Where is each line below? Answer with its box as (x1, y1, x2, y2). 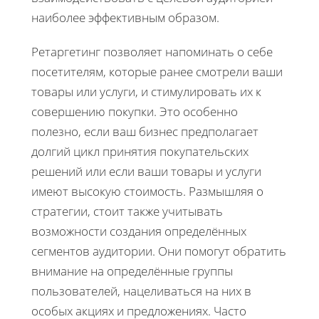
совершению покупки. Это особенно (31, 103, 238, 120)
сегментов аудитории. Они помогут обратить (31, 242, 286, 259)
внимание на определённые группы (31, 262, 233, 279)
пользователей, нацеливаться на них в (31, 282, 251, 299)
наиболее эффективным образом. (31, 9, 219, 26)
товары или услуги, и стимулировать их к (31, 83, 261, 100)
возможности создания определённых (31, 222, 246, 239)
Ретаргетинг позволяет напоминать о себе (31, 43, 273, 60)
